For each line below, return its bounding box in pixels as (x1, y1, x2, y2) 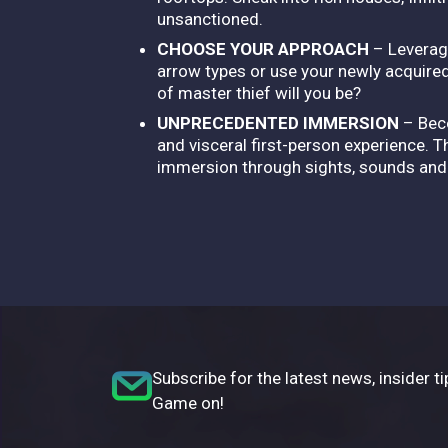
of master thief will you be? (157, 82, 365, 103)
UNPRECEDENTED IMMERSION (157, 112, 399, 133)
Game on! (152, 392, 224, 413)
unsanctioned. (157, 8, 267, 29)
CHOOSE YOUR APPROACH (157, 38, 373, 59)
